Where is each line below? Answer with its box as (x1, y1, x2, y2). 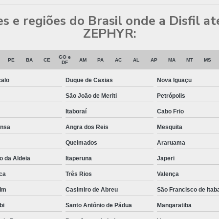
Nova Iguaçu (157, 77, 192, 84)
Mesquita (157, 124, 182, 131)
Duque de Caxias (66, 77, 113, 84)
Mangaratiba (157, 202, 192, 209)
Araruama (157, 139, 185, 147)
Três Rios (66, 171, 92, 178)
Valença (157, 171, 179, 178)
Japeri (157, 155, 175, 162)
